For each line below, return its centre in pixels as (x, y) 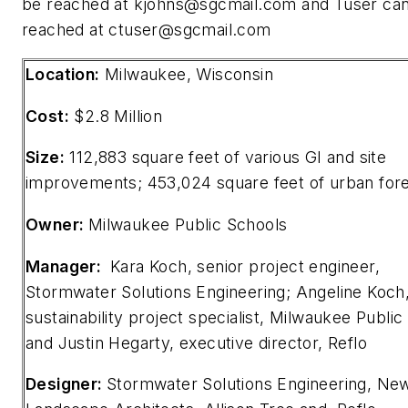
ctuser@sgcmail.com (190, 29)
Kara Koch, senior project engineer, (243, 266)
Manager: (66, 266)
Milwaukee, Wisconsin (187, 75)
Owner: (57, 224)
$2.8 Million (116, 116)
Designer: (66, 384)
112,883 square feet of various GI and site (226, 158)
